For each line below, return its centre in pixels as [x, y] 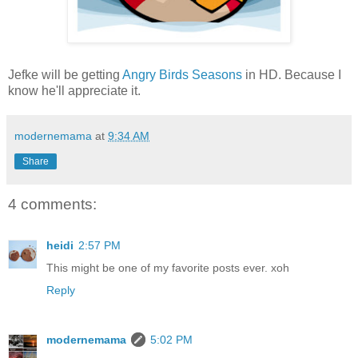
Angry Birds [155, 74]
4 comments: [52, 204]
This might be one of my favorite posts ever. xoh [168, 268]
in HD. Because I [292, 74]
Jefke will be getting [65, 74]
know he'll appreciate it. [74, 90]
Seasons [217, 74]
